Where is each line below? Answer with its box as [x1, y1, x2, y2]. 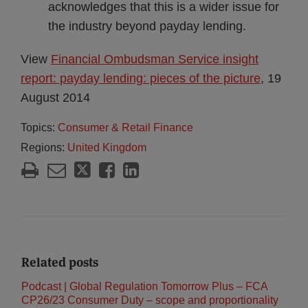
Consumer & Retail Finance [58, 122, 193, 133]
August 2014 [21, 91, 90, 104]
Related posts [21, 254, 98, 270]
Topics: [21, 122, 58, 133]
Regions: [21, 142, 67, 153]
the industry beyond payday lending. [48, 19, 246, 33]
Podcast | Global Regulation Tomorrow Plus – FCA [21, 280, 267, 292]
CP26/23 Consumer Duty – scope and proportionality [21, 294, 278, 306]
